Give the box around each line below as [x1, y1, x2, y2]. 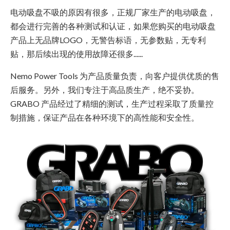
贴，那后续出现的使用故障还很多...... [10, 49, 143, 59]
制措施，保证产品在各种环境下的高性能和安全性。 [10, 112, 199, 123]
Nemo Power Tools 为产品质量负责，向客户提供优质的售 [10, 71, 219, 81]
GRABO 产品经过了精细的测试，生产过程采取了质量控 [10, 99, 214, 109]
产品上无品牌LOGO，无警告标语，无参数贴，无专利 [10, 35, 206, 45]
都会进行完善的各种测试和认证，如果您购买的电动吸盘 [10, 21, 216, 31]
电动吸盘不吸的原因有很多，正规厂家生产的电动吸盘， [10, 7, 216, 17]
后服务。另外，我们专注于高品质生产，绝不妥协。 [10, 85, 199, 95]
